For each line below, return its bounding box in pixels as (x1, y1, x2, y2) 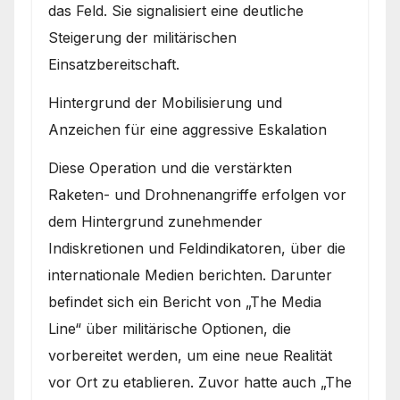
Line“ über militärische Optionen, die (48, 319, 291, 337)
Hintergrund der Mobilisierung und (48, 93, 282, 112)
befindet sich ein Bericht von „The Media (48, 292, 321, 311)
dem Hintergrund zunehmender (48, 212, 262, 230)
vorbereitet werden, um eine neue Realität (48, 346, 332, 364)
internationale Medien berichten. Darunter (48, 265, 332, 284)
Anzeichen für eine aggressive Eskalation (48, 120, 327, 138)
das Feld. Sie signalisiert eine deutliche (48, 2, 304, 21)
